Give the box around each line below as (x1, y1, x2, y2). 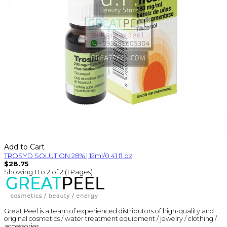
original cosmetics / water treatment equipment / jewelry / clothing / (4, 214, 217, 222)
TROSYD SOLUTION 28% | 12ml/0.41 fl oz (4, 151, 132, 160)
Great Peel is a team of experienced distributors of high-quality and (4, 207, 214, 215)
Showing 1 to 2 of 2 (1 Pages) (4, 167, 93, 176)
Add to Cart (4, 142, 45, 152)
